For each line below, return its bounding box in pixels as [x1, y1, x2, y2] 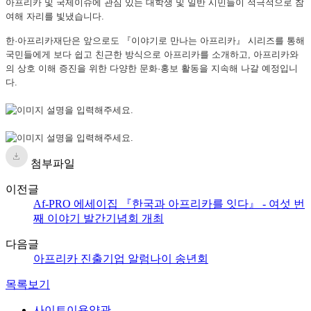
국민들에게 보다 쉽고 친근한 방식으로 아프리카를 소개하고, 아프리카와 [6, 49, 299, 60]
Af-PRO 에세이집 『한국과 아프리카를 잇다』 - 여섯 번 [33, 197, 305, 210]
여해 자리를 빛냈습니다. [6, 10, 104, 22]
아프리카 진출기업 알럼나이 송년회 [33, 252, 208, 264]
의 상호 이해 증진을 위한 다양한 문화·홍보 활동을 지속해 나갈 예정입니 [6, 62, 298, 74]
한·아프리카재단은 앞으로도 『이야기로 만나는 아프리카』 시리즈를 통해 [6, 35, 305, 46]
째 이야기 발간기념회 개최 [33, 212, 164, 224]
